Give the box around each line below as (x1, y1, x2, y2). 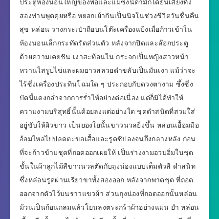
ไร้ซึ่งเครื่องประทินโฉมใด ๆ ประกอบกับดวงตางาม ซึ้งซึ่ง (20, 79, 193, 89)
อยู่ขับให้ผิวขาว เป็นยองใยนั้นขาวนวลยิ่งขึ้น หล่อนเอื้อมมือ (20, 120, 199, 131)
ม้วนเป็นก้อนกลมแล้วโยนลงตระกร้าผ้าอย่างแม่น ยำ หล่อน (20, 202, 199, 213)
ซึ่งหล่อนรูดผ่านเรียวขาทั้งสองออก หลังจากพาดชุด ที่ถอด (20, 175, 194, 185)
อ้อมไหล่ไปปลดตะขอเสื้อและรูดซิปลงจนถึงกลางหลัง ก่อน (20, 134, 196, 144)
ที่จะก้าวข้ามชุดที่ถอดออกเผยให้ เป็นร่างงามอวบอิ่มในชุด (20, 148, 194, 158)
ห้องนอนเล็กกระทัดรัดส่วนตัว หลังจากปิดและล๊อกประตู (20, 38, 189, 48)
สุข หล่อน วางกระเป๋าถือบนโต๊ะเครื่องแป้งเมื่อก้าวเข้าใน (20, 24, 192, 35)
